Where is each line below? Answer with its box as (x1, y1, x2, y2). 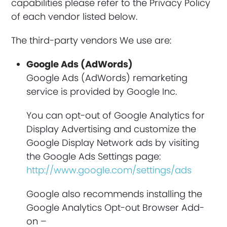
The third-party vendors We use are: (11, 34, 172, 47)
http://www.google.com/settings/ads (26, 164, 192, 176)
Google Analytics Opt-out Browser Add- (26, 201, 205, 214)
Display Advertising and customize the (26, 123, 197, 135)
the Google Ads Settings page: (26, 150, 161, 163)
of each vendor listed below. (11, 10, 138, 23)
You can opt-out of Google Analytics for (26, 109, 205, 122)
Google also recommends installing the (26, 187, 203, 200)
